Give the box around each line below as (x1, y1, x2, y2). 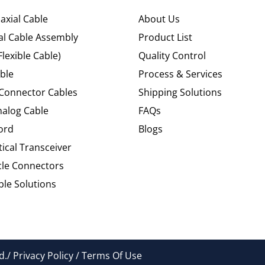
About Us (138, 12, 180, 25)
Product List (138, 30, 192, 44)
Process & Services (138, 67, 222, 80)
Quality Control (138, 49, 206, 62)
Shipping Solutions (138, 85, 222, 99)
